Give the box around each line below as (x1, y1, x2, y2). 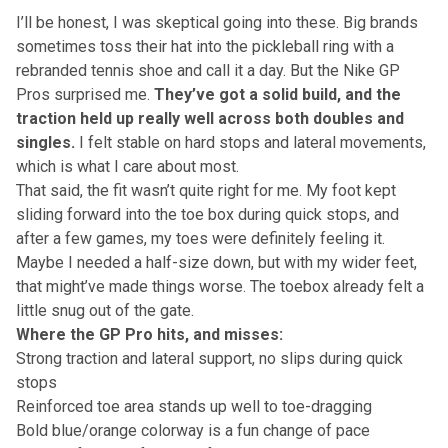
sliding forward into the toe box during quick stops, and (16, 205, 399, 225)
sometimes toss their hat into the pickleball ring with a (16, 37, 394, 57)
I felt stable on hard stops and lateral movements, (79, 133, 426, 153)
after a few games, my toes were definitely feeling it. (16, 229, 385, 249)
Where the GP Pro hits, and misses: (16, 325, 283, 345)
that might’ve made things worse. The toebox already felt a (16, 277, 424, 297)
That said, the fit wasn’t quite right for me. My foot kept (16, 181, 396, 201)
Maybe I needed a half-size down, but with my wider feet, (16, 253, 417, 273)
